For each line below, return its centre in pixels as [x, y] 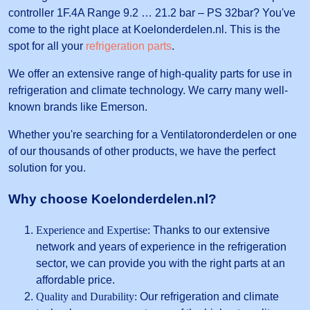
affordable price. [75, 280]
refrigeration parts [129, 46]
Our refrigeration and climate [208, 296]
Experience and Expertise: [93, 230]
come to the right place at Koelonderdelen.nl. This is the [144, 30]
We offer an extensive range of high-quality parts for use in [150, 74]
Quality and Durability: [86, 296]
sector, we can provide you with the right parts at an [161, 263]
